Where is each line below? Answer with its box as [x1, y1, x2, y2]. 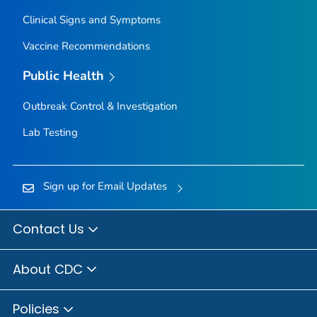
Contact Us [13, 220, 88, 238]
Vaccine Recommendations [22, 39, 150, 54]
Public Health [22, 67, 105, 85]
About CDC [13, 260, 86, 278]
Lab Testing [22, 125, 78, 139]
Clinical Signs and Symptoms [22, 13, 161, 28]
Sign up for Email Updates [42, 178, 167, 193]
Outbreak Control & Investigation [22, 98, 178, 113]
